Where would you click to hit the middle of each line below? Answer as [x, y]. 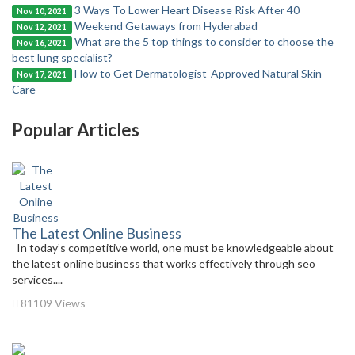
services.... [37, 279]
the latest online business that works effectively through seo [164, 263]
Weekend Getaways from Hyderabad [166, 26]
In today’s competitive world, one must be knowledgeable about [173, 248]
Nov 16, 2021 [42, 43]
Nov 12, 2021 [42, 27]
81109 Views [52, 303]
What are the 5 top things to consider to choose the [204, 42]
